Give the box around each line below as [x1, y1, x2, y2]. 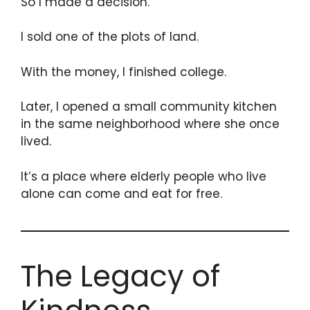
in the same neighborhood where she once [21, 116, 280, 133]
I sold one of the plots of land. [21, 28, 199, 46]
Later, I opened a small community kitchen [21, 98, 277, 116]
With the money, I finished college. [21, 63, 226, 80]
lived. [21, 133, 51, 150]
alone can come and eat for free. [21, 185, 222, 202]
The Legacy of [21, 255, 220, 297]
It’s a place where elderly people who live [21, 167, 266, 185]
